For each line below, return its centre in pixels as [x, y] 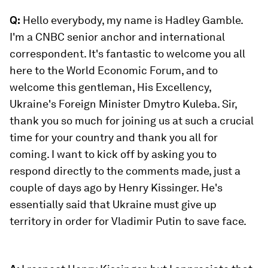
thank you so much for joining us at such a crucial [132, 121]
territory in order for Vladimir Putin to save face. [128, 221]
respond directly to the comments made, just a [125, 171]
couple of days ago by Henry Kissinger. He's [116, 188]
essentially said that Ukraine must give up [113, 204]
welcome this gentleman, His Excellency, [110, 87]
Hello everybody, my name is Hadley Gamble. [132, 20]
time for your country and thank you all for [114, 137]
